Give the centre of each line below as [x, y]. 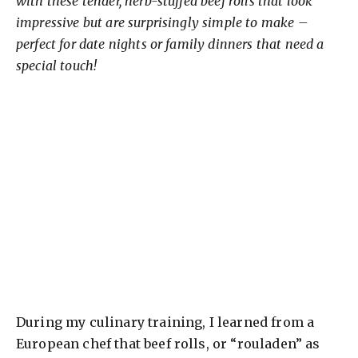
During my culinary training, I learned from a [165, 322]
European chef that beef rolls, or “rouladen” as [168, 343]
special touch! [57, 66]
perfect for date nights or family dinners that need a [170, 44]
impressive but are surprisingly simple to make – [162, 23]
